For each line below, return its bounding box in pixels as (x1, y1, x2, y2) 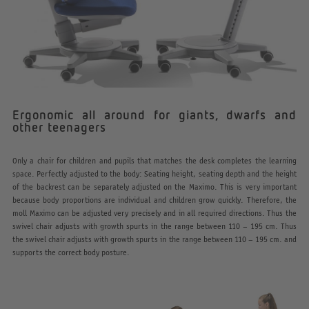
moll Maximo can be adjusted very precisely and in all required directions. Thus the (12, 208, 297, 219)
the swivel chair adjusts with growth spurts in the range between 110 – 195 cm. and (12, 234, 297, 245)
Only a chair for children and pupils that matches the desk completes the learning (12, 155, 297, 166)
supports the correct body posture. (12, 247, 130, 258)
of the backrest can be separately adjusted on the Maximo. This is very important (12, 181, 297, 192)
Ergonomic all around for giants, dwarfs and (12, 107, 297, 123)
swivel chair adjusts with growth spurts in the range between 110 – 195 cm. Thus (12, 221, 297, 232)
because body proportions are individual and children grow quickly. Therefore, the (12, 195, 297, 206)
